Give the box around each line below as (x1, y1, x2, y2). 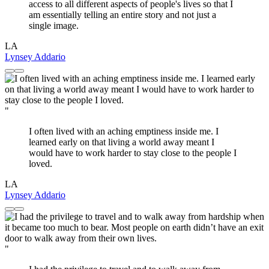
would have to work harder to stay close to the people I (29, 148, 237, 159)
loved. (29, 159, 52, 169)
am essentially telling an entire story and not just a (29, 10, 216, 20)
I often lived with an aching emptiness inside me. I (29, 126, 219, 137)
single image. (29, 20, 79, 31)
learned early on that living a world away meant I (29, 137, 214, 148)
